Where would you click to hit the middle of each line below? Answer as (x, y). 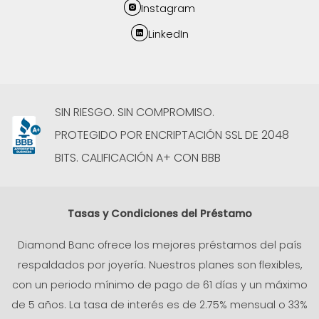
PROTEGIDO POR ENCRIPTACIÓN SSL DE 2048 (172, 135)
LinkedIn (168, 34)
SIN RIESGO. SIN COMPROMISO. (135, 112)
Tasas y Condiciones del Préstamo (159, 213)
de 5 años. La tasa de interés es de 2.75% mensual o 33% (159, 304)
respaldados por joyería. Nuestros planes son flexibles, (159, 265)
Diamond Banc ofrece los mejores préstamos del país (159, 245)
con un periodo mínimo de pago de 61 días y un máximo (159, 284)
